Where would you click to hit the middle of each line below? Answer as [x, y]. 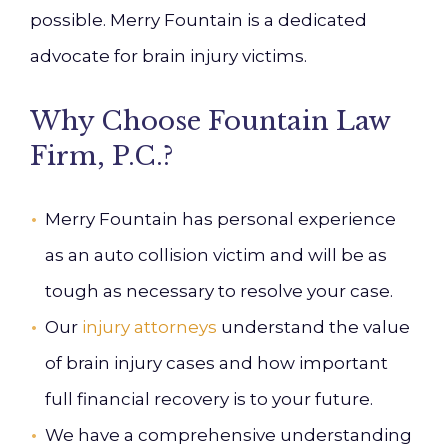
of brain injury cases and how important [216, 363]
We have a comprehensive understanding [228, 435]
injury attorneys [149, 327]
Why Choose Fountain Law [210, 121]
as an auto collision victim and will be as [216, 255]
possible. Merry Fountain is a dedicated [198, 20]
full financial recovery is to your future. [209, 399]
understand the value [313, 327]
